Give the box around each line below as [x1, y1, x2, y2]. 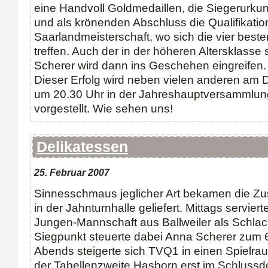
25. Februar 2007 [34, 167, 109, 178]
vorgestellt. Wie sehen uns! [34, 102, 173, 115]
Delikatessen [36, 139, 128, 155]
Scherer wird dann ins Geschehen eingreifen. [34, 59, 266, 72]
